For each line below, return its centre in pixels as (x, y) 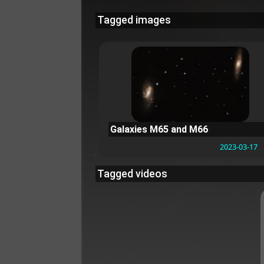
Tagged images (134, 20)
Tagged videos (132, 174)
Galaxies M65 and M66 (159, 129)
